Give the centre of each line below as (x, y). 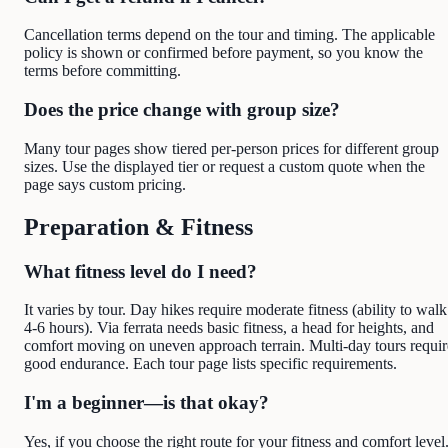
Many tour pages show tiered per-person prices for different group (231, 148)
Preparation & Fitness (138, 226)
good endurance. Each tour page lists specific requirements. (210, 364)
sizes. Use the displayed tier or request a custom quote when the (224, 166)
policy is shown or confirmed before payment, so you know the (223, 53)
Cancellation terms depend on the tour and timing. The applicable (229, 35)
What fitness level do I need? (140, 271)
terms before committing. (102, 71)
